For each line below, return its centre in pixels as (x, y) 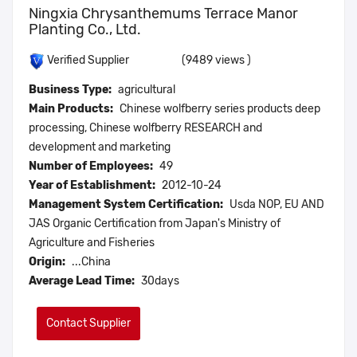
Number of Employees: (91, 167)
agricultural (147, 90)
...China (91, 262)
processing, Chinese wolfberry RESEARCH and (145, 128)
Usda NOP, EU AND (277, 205)
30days (160, 281)
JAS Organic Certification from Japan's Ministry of (155, 224)
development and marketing (100, 147)
